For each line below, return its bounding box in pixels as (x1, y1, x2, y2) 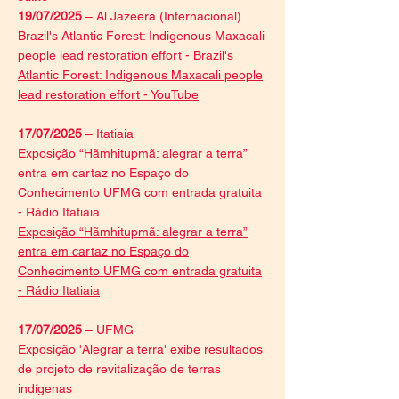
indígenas (18, 381, 72, 395)
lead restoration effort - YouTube (18, 87, 199, 102)
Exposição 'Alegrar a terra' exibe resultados (18, 342, 263, 356)
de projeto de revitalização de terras (18, 362, 221, 376)
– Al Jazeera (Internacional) (82, 9, 241, 23)
